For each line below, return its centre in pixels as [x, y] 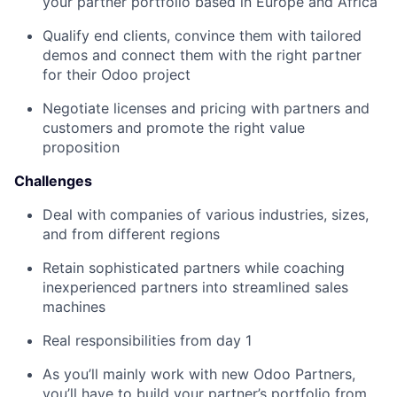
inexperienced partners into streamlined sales [195, 288]
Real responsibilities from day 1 [147, 341]
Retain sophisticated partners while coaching [194, 268]
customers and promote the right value [174, 128]
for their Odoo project [117, 75]
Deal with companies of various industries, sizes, [206, 215]
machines [74, 307]
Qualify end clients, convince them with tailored [202, 36]
